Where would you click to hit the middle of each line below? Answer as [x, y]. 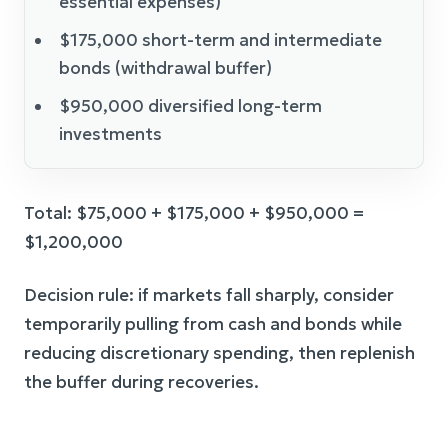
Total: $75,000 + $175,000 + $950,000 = [194, 212]
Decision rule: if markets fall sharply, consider [209, 294]
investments [110, 133]
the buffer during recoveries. [141, 381]
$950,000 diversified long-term [190, 105]
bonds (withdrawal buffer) [165, 67]
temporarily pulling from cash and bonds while [213, 323]
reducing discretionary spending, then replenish [219, 352]
